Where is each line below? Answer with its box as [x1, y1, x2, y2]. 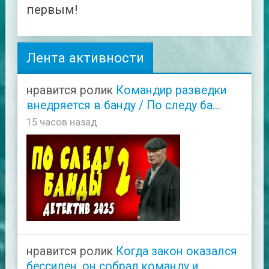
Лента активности [26, 49, 144, 65]
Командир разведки [115, 83, 226, 97]
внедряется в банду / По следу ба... [26, 98, 220, 112]
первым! [26, 2, 77, 17]
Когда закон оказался [115, 244, 237, 258]
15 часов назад [26, 115, 97, 128]
